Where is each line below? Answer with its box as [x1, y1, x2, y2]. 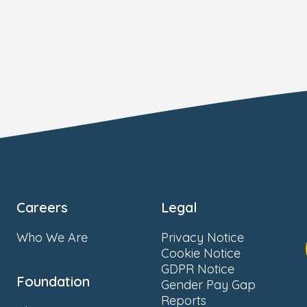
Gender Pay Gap [161, 277, 256, 293]
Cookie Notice [161, 245, 241, 261]
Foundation [16, 273, 90, 290]
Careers [16, 199, 68, 216]
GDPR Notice [161, 261, 234, 277]
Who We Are [16, 230, 88, 245]
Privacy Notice [161, 230, 244, 245]
